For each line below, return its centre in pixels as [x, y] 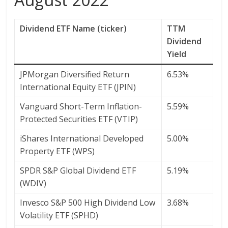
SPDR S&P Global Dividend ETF [78, 170]
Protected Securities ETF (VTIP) [79, 119]
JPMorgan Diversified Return [75, 74]
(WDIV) [33, 183]
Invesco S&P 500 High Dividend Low [88, 203]
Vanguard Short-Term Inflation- [81, 106]
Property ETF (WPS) [58, 151]
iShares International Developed [82, 138]
